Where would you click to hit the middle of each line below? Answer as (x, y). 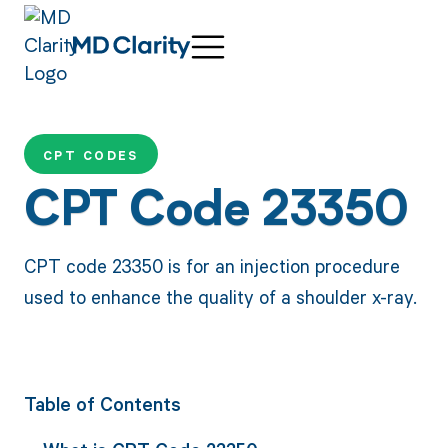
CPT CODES (90, 156)
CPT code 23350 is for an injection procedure (211, 265)
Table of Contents (102, 403)
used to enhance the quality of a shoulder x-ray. (220, 296)
